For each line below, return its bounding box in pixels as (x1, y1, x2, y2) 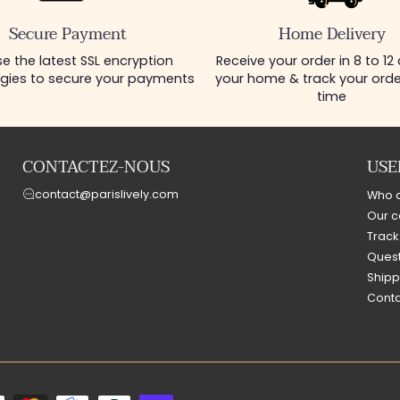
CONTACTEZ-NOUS (21, 154, 170, 181)
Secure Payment (9, 21, 128, 48)
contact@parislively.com (35, 186, 179, 202)
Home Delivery (278, 21, 386, 48)
